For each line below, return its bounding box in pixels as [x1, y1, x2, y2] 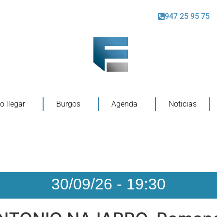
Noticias [168, 99, 197, 108]
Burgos [56, 99, 80, 108]
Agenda [111, 99, 138, 108]
